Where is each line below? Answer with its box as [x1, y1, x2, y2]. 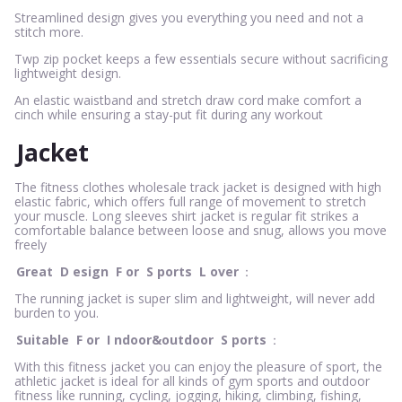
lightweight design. [14, 64, 121, 82]
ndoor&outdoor [114, 331, 217, 349]
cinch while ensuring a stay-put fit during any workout [14, 105, 323, 123]
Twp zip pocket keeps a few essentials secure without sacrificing [14, 49, 388, 67]
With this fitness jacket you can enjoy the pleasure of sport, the [14, 358, 382, 376]
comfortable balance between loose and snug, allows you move [14, 222, 387, 240]
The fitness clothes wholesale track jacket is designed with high [14, 179, 381, 197]
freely [14, 236, 47, 254]
